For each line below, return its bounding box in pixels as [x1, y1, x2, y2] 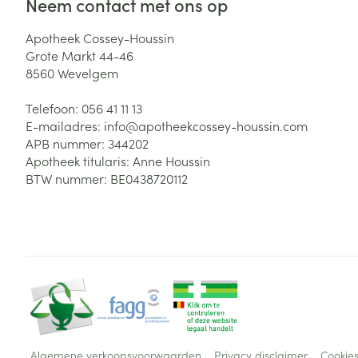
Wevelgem [58, 64, 118, 82]
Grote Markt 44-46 [26, 46, 133, 64]
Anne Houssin [133, 152, 210, 169]
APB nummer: [26, 134, 108, 152]
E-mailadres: [26, 117, 104, 134]
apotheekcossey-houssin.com [138, 117, 308, 134]
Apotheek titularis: [26, 152, 133, 169]
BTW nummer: [26, 169, 110, 187]
